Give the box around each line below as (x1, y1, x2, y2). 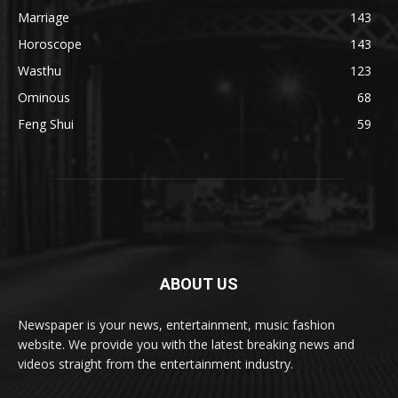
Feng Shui (18, 115, 74, 132)
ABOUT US (160, 274, 238, 293)
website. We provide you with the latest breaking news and (18, 335, 354, 353)
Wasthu (18, 61, 61, 79)
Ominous (18, 88, 70, 106)
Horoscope (18, 35, 82, 52)
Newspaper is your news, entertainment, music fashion (18, 315, 335, 333)
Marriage (18, 8, 69, 26)
